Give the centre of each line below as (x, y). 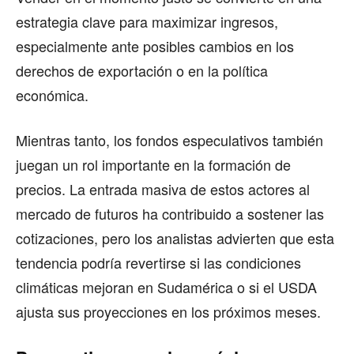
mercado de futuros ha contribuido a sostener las (170, 213)
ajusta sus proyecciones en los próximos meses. (168, 311)
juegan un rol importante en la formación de (153, 164)
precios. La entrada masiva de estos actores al (163, 188)
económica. (52, 94)
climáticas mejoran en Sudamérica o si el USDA (166, 286)
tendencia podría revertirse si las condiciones (158, 262)
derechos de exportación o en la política (142, 70)
